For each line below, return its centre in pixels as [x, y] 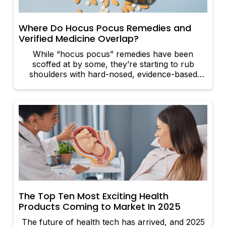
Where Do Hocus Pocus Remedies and [105, 28]
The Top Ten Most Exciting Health [94, 196]
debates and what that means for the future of [113, 7]
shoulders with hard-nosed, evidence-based [113, 74]
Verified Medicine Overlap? [79, 39]
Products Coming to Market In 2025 [100, 207]
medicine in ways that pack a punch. [113, 84]
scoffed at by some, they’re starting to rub [113, 64]
